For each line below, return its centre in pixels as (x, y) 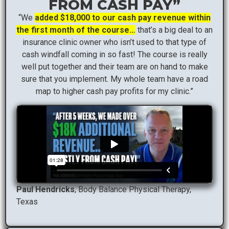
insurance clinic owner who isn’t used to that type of (114, 42)
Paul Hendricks (45, 190)
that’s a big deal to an (174, 30)
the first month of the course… (76, 30)
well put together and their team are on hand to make (114, 66)
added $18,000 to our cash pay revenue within (123, 17)
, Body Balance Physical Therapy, (133, 190)
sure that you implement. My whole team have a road (114, 79)
